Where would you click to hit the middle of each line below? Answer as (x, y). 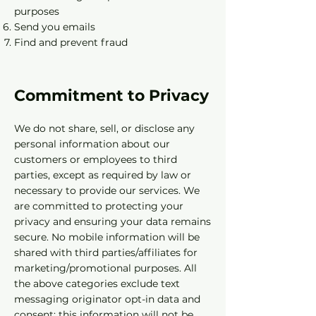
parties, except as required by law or (103, 175)
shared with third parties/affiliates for (106, 253)
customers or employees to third (96, 159)
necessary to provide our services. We (107, 190)
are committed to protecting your (99, 206)
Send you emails (55, 27)
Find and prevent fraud (71, 42)
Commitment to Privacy (111, 96)
